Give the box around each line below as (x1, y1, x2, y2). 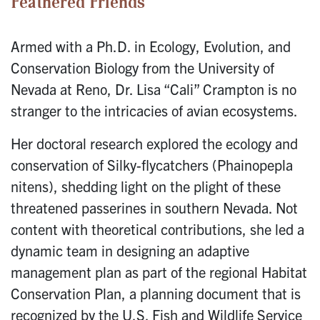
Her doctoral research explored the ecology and (11, 134, 298, 153)
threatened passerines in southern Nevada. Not (11, 199, 298, 217)
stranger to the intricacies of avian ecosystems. (11, 101, 298, 120)
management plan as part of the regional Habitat (11, 263, 307, 281)
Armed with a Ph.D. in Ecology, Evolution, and (11, 37, 291, 56)
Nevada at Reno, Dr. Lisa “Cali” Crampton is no (11, 80, 296, 99)
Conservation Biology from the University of (11, 59, 274, 77)
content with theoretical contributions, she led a (11, 220, 304, 239)
